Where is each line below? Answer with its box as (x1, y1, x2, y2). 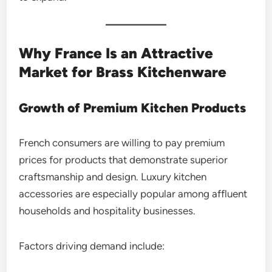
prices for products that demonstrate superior (19, 153, 228, 166)
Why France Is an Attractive (19, 44, 214, 62)
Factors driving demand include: (19, 239, 165, 252)
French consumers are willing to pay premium (19, 136, 225, 149)
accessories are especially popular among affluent (19, 187, 248, 200)
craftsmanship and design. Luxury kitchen (19, 170, 207, 183)
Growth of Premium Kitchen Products (19, 100, 246, 115)
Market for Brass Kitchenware (19, 63, 227, 81)
